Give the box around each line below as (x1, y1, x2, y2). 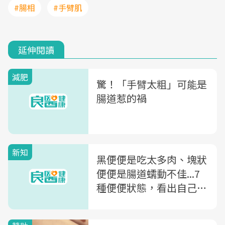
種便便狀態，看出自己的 (96, 180, 207, 195)
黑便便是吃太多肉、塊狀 (96, 152, 207, 167)
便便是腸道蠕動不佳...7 (96, 166, 200, 181)
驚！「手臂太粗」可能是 (96, 77, 207, 91)
